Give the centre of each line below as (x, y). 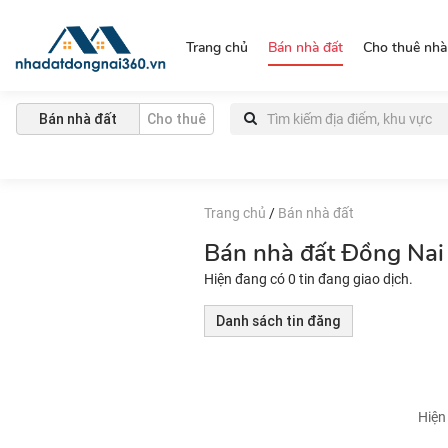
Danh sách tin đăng (278, 321)
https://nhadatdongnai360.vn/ (262, 27)
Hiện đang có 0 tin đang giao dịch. (308, 279)
